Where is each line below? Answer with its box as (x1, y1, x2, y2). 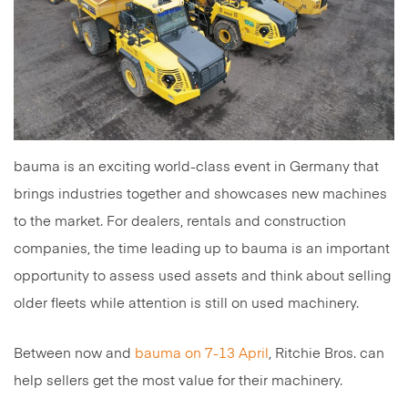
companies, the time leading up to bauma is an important (14, 242, 390, 257)
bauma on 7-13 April (135, 347, 269, 362)
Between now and (14, 347, 135, 362)
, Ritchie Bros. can (269, 347, 384, 362)
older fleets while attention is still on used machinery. (14, 297, 366, 311)
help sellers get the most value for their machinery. (14, 374, 342, 389)
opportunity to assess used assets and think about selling (14, 270, 391, 284)
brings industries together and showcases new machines (14, 188, 387, 202)
